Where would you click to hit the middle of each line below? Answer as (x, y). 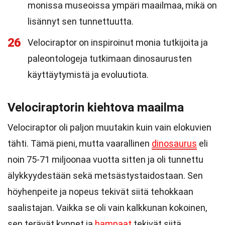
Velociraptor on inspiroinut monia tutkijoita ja (118, 42)
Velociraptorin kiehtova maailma (96, 107)
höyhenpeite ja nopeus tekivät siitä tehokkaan (100, 192)
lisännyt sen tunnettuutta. (81, 21)
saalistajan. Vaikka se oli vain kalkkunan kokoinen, (107, 208)
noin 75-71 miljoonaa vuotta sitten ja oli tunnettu (105, 159)
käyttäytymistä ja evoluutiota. (88, 75)
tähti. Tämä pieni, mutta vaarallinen (80, 143)
